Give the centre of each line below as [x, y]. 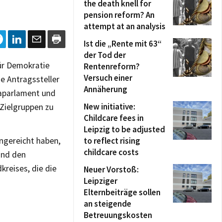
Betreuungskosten [118, 215]
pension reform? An [119, 15]
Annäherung [106, 89]
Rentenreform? [112, 66]
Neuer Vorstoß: [111, 169]
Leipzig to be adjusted [124, 129]
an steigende [108, 204]
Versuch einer [108, 78]
